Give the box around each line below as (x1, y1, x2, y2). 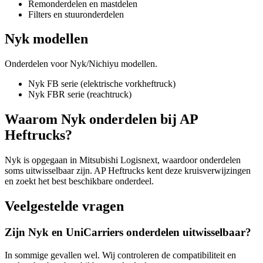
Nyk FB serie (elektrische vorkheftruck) (28, 79, 176, 89)
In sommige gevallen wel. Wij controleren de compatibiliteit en (5, 249, 236, 260)
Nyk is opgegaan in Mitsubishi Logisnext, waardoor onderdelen (5, 155, 241, 166)
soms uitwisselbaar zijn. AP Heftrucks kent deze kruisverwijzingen (5, 166, 251, 176)
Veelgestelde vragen (5, 198, 124, 214)
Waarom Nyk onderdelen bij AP (5, 112, 198, 127)
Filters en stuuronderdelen (28, 9, 124, 19)
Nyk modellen (5, 31, 88, 47)
